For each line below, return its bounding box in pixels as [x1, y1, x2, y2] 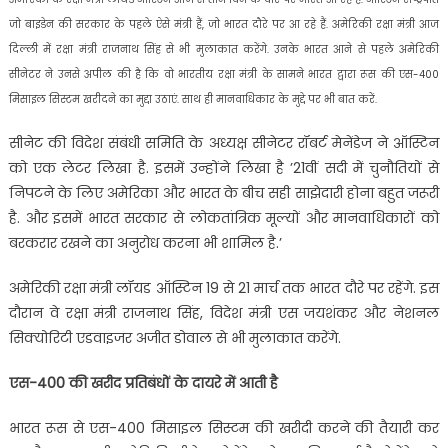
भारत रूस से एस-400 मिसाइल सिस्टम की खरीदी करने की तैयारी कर [8, 417, 440, 438]
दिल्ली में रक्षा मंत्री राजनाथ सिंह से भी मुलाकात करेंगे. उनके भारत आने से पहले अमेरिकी [8, 41, 440, 57]
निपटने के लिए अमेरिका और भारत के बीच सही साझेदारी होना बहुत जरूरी [8, 182, 440, 203]
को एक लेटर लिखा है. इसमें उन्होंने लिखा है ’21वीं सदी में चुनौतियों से [8, 157, 440, 178]
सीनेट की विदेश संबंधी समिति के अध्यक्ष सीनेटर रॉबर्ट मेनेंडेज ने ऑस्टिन [8, 132, 440, 153]
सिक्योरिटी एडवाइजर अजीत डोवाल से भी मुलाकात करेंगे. [8, 327, 341, 348]
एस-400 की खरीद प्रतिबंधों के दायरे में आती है [8, 372, 278, 393]
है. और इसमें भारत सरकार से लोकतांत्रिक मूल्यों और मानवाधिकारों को [8, 207, 440, 228]
